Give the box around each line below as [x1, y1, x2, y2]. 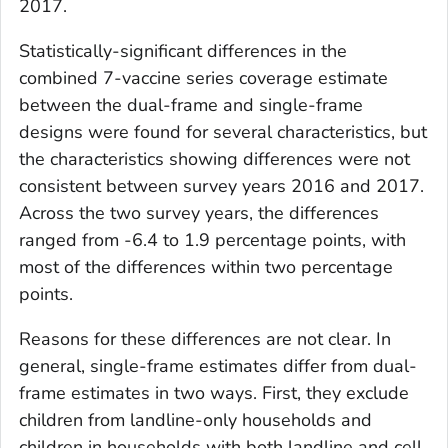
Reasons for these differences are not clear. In [19, 327, 391, 351]
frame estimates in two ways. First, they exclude [19, 381, 409, 405]
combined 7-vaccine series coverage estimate [19, 66, 388, 90]
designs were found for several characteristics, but [19, 120, 427, 144]
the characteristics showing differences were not [19, 147, 410, 171]
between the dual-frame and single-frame [19, 93, 363, 117]
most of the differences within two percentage [19, 255, 393, 279]
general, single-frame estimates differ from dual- [19, 354, 417, 378]
